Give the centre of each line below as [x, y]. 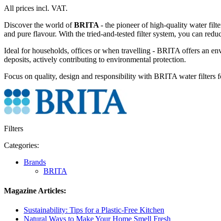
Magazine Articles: [35, 190]
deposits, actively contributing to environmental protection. [95, 60]
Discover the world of [39, 25]
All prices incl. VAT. [36, 8]
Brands [35, 162]
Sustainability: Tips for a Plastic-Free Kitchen [94, 210]
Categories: [21, 146]
